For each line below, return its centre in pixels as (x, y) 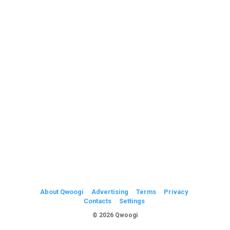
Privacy (176, 192)
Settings (132, 201)
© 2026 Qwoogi (115, 215)
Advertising (111, 192)
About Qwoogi (63, 192)
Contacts (98, 201)
